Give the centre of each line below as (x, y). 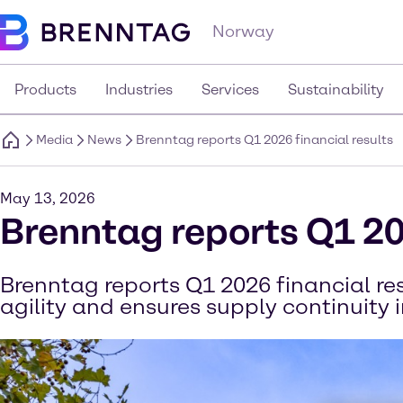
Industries (139, 90)
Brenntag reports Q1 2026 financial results (264, 140)
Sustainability (336, 90)
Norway (243, 31)
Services (230, 90)
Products (45, 90)
